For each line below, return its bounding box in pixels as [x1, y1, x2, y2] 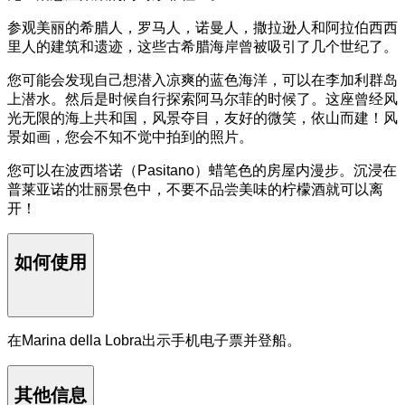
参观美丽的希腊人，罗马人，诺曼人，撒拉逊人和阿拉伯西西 [7, 19, 398, 35]
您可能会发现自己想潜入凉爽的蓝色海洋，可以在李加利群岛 [7, 71, 398, 88]
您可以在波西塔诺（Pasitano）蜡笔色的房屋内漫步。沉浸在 [7, 162, 397, 178]
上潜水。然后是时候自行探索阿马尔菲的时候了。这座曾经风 [7, 90, 398, 107]
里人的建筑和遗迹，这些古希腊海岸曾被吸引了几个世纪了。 [7, 38, 398, 54]
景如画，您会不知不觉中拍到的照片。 [7, 128, 253, 145]
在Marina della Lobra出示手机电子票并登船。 [7, 333, 301, 349]
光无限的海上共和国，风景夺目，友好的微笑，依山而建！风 [7, 109, 398, 126]
